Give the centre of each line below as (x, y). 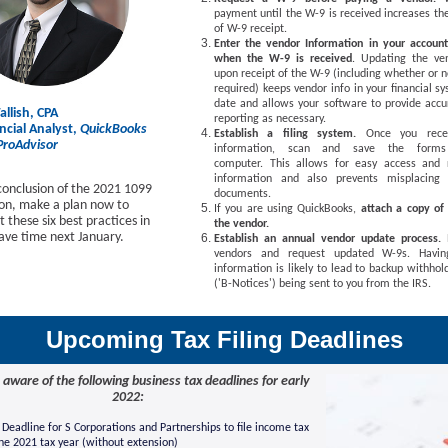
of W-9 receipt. (250, 29)
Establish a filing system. (290, 134)
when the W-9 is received (283, 59)
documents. (242, 194)
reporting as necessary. (270, 119)
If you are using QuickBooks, (287, 209)
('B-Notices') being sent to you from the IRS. (322, 284)
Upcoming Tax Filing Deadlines (224, 339)
